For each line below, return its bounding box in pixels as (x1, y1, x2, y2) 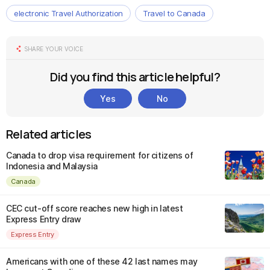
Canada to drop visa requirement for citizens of (6, 150, 193, 160)
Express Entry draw (6, 214, 81, 224)
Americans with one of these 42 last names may (6, 256, 198, 266)
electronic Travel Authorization (14, 8, 123, 18)
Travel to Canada (142, 8, 206, 18)
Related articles (6, 126, 92, 142)
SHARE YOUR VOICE (24, 45, 83, 52)
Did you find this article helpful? (50, 69, 220, 85)
